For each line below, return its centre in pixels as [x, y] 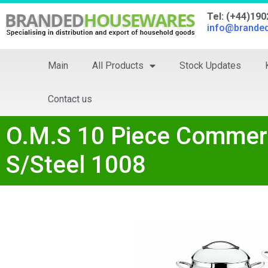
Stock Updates [210, 66]
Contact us [70, 99]
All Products [118, 66]
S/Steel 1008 [76, 165]
